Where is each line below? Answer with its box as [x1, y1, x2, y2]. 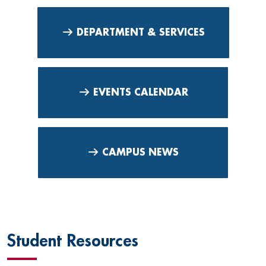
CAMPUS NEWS [99, 147, 179, 157]
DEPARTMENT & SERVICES [73, 27, 205, 37]
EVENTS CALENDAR [90, 87, 188, 97]
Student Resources [7, 232, 138, 249]
